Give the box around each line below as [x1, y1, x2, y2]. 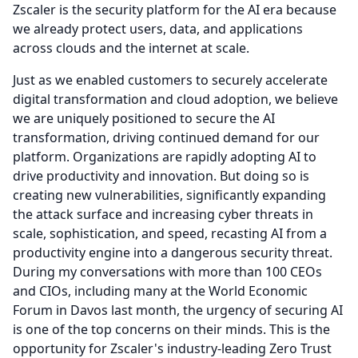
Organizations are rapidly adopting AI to [73, 148, 316, 165]
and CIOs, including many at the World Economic [13, 282, 308, 300]
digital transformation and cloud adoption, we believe [13, 90, 338, 108]
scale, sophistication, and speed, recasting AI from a [13, 225, 327, 242]
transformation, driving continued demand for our [13, 129, 320, 146]
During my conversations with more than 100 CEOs [13, 263, 322, 280]
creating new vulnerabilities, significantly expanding [13, 186, 326, 204]
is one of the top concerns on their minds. [13, 320, 266, 338]
